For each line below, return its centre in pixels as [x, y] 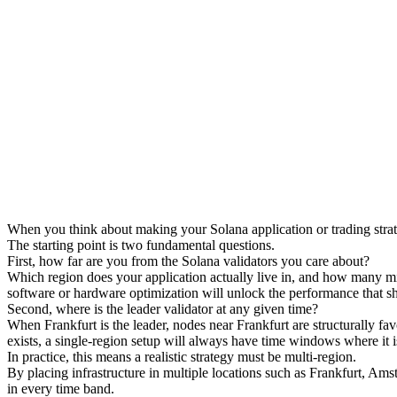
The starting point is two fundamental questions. [141, 245]
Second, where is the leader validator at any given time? [163, 308]
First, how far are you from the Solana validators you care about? [188, 261]
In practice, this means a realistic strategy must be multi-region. [182, 356]
